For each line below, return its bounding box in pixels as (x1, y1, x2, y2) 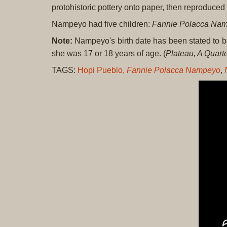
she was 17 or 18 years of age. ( (52, 49, 166, 58)
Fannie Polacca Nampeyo (127, 66, 220, 74)
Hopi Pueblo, (78, 66, 125, 74)
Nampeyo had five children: (52, 20, 152, 28)
